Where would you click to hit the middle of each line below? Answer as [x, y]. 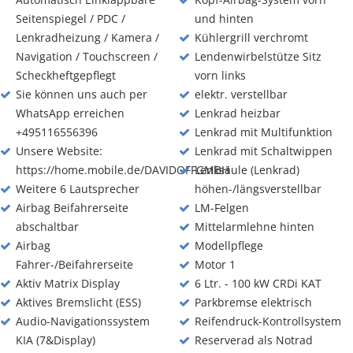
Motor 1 [215, 264]
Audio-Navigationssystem [83, 321]
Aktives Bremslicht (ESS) [78, 302]
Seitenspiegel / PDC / [71, 19]
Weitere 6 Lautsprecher [78, 189]
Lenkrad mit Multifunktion [263, 132]
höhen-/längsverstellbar [258, 189]
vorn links [220, 75]
